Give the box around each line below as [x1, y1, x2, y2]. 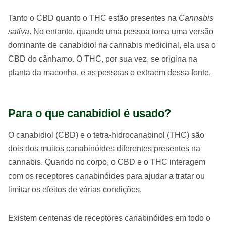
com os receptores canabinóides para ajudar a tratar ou [8, 172, 205, 181]
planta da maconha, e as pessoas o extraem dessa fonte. [8, 68, 211, 77]
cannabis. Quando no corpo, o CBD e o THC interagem [8, 158, 205, 167]
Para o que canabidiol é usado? [8, 107, 171, 120]
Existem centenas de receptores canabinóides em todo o [8, 214, 210, 223]
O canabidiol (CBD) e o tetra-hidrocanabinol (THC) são [8, 131, 204, 140]
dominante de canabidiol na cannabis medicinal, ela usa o [8, 41, 216, 50]
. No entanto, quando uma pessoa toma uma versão [29, 27, 213, 36]
